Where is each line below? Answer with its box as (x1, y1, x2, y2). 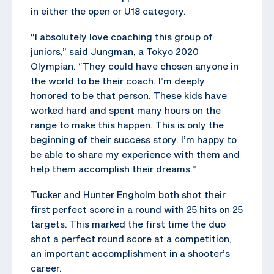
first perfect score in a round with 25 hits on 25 (31, 203, 243, 215)
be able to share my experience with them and (31, 148, 240, 160)
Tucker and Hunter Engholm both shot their (31, 188, 226, 200)
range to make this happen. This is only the (31, 119, 224, 130)
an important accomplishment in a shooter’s (31, 247, 230, 259)
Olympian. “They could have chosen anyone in (31, 60, 239, 72)
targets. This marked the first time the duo (31, 218, 226, 229)
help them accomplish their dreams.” (31, 163, 196, 174)
